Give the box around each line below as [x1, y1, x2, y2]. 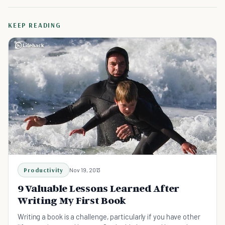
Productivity [24, 166, 64, 174]
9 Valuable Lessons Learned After [18, 182, 180, 194]
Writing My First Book [18, 194, 127, 206]
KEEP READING [8, 21, 61, 29]
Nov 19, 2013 [69, 166, 101, 173]
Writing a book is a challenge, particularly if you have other [18, 211, 200, 221]
